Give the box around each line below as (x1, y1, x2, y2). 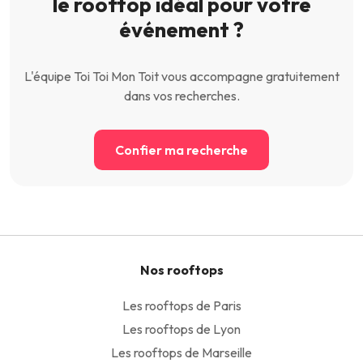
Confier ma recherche (115, 142, 248, 159)
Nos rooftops (139, 262, 224, 279)
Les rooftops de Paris (122, 297, 241, 314)
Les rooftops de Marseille (111, 344, 252, 361)
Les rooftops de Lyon (122, 321, 241, 338)
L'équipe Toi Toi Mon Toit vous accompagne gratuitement (23, 68, 340, 85)
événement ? (119, 16, 244, 44)
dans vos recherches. (123, 88, 240, 105)
